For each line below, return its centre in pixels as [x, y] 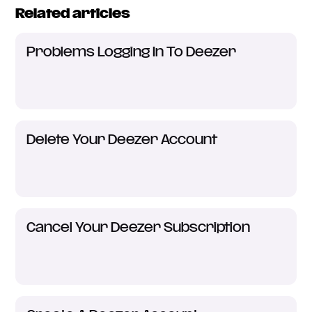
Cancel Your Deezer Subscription [139, 228]
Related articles [73, 14]
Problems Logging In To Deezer [132, 52]
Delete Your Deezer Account [122, 140]
